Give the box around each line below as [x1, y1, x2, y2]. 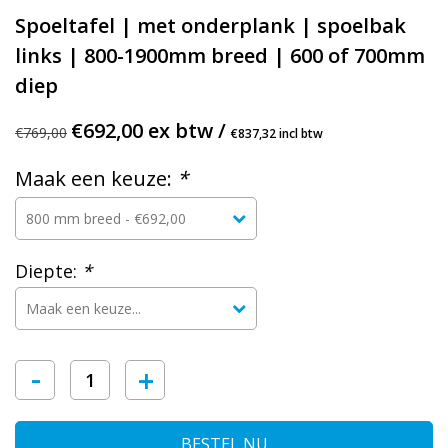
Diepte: [15, 258, 82, 283]
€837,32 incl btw [231, 124, 323, 142]
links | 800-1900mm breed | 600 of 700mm [15, 41, 425, 69]
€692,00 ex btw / [71, 116, 231, 144]
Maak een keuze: [15, 164, 177, 192]
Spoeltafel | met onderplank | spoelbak [15, 11, 406, 39]
